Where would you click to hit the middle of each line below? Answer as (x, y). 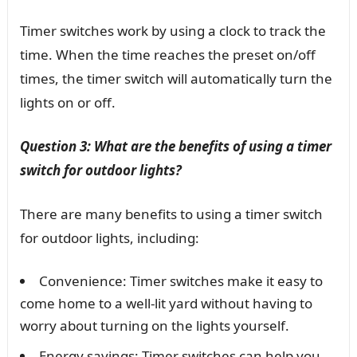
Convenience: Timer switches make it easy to (180, 281)
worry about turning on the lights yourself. (154, 326)
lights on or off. (67, 103)
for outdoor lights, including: (109, 238)
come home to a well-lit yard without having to (166, 304)
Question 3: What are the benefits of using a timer (175, 147)
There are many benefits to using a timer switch (171, 214)
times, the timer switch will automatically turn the (176, 79)
